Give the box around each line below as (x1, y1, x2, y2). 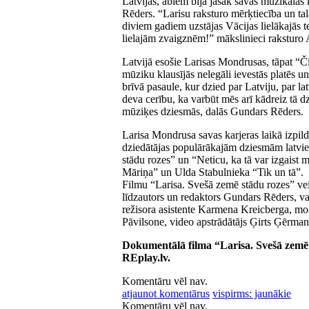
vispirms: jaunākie (212, 287, 291, 299)
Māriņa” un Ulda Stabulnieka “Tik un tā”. (122, 166, 303, 178)
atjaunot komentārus (122, 287, 210, 299)
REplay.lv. (122, 251, 170, 263)
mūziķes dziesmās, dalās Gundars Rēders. (122, 105, 303, 117)
